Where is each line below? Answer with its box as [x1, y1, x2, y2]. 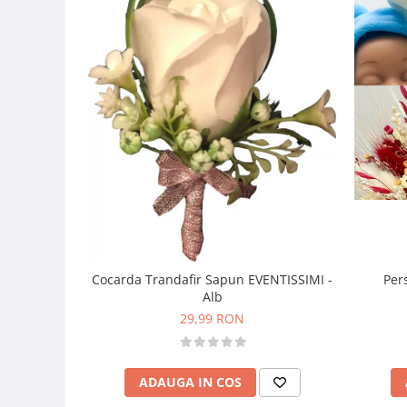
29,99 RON [180, 310, 244, 328]
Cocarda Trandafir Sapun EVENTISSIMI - [92, 271, 333, 289]
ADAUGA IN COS [138, 373, 242, 392]
